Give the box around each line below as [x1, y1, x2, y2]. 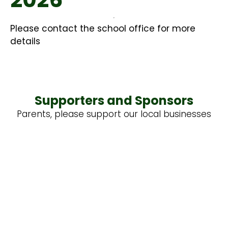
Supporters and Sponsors [35, 92, 193, 109]
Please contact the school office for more [10, 22, 195, 35]
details [10, 35, 40, 48]
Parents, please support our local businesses [17, 108, 211, 121]
